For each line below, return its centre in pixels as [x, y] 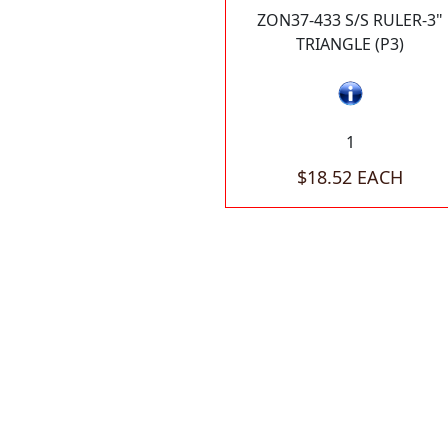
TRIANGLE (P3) [350, 44]
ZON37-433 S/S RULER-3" [350, 20]
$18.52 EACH [350, 177]
